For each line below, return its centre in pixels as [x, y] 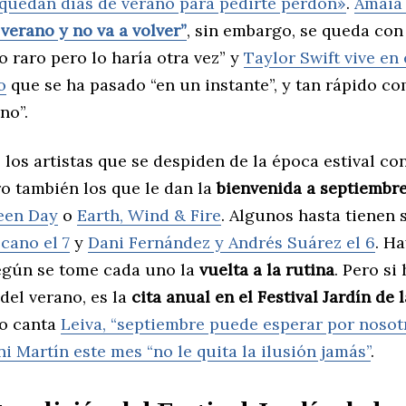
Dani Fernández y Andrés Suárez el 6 [232, 242]
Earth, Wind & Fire [149, 215]
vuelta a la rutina [267, 269]
